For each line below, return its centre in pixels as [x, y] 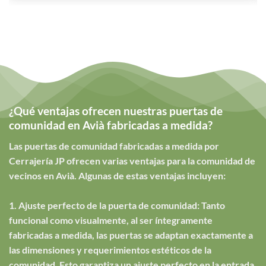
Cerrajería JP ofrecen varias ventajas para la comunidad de [132, 160]
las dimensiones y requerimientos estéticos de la [110, 249]
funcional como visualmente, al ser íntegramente [111, 220]
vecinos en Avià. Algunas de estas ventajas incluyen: [117, 175]
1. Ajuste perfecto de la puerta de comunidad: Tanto [117, 205]
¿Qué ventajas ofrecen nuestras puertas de [116, 111]
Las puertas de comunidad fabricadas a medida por [114, 145]
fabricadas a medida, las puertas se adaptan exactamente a [131, 235]
